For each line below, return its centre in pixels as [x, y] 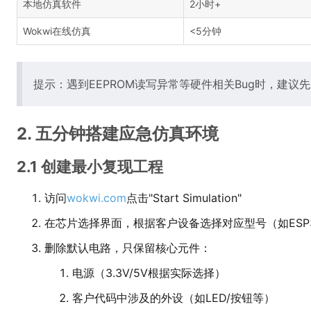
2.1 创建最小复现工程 [90, 167]
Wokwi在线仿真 [57, 31]
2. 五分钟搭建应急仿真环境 [118, 134]
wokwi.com [96, 198]
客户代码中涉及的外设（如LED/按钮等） [174, 298]
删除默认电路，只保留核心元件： [128, 248]
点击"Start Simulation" [184, 198]
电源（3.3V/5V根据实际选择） [149, 273]
